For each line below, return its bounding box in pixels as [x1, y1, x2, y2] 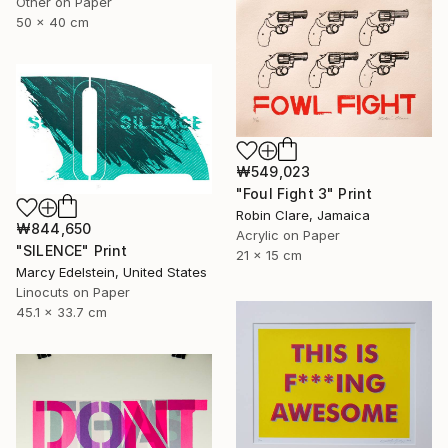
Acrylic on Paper [236, 227, 340, 244]
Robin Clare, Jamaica [236, 207, 370, 224]
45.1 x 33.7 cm [16, 304, 107, 321]
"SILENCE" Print [16, 242, 128, 260]
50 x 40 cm [16, 13, 89, 30]
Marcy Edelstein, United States [16, 264, 207, 281]
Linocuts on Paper [16, 284, 130, 301]
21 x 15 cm [236, 247, 302, 264]
